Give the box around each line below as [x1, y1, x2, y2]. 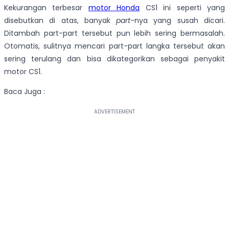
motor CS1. [4, 66, 42, 77]
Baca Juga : [4, 86, 45, 97]
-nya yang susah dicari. [130, 15, 225, 26]
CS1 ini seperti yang [140, 3, 225, 13]
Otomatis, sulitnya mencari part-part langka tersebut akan [4, 41, 225, 52]
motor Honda [88, 3, 140, 13]
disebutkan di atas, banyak [4, 15, 117, 26]
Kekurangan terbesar [4, 3, 88, 13]
